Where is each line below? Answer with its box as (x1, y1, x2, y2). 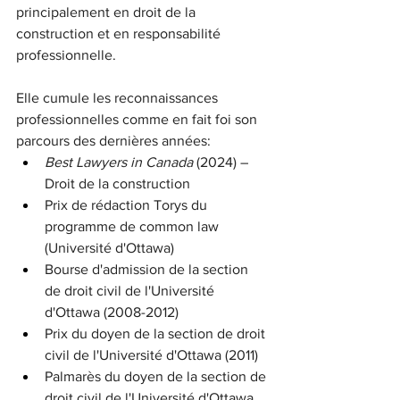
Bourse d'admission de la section (45, 262, 252, 278)
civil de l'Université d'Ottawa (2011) (45, 347, 258, 363)
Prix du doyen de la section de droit (45, 326, 269, 342)
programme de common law (45, 219, 222, 235)
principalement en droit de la (16, 4, 199, 21)
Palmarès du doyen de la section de (45, 369, 270, 385)
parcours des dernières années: (16, 133, 211, 149)
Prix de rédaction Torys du (45, 197, 211, 213)
